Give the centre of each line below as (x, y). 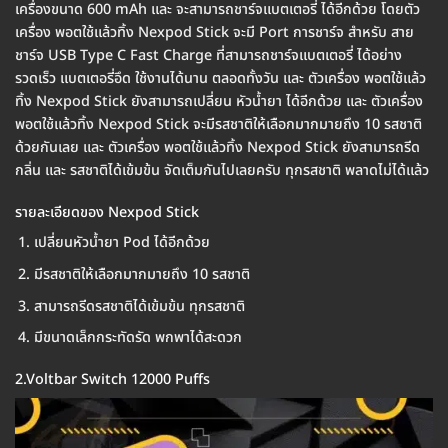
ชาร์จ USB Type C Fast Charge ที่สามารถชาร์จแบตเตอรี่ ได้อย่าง (208, 56)
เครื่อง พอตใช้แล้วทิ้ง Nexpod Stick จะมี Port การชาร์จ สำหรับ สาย (214, 33)
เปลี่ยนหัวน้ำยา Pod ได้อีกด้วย (121, 243)
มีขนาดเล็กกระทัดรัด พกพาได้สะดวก (137, 338)
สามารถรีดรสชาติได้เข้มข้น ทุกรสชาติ (139, 306)
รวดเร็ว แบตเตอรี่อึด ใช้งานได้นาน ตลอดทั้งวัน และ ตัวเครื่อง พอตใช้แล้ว (220, 79)
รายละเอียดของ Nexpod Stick (107, 213)
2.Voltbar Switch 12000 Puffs (112, 379)
